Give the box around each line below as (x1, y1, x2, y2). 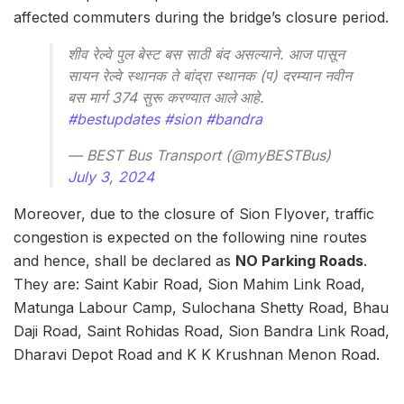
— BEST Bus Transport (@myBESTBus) (68, 146, 331, 164)
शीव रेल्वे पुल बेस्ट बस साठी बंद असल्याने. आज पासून (68, 45, 344, 63)
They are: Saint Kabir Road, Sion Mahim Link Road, (14, 275, 365, 293)
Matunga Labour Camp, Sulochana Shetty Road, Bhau (14, 298, 389, 317)
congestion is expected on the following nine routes (14, 228, 367, 246)
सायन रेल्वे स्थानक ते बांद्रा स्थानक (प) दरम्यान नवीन (68, 67, 352, 85)
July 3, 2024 (68, 168, 154, 186)
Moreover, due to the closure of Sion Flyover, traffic (14, 205, 374, 223)
